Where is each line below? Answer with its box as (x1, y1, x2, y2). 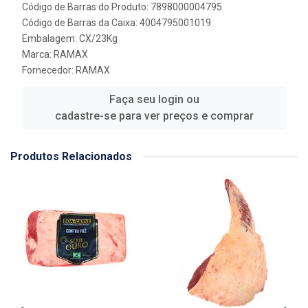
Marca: (22, 49, 54, 60)
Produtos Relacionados (10, 150, 132, 163)
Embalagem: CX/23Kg (22, 33, 118, 44)
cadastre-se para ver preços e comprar (54, 109, 254, 122)
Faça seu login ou (109, 93, 199, 106)
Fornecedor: (22, 65, 76, 76)
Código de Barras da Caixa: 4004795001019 (22, 17, 211, 28)
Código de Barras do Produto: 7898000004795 (22, 1, 222, 12)
